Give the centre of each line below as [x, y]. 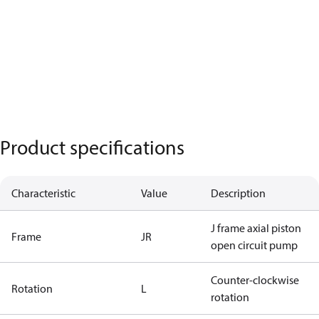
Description [238, 193]
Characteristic [43, 193]
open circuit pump [254, 245]
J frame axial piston [256, 228]
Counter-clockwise [255, 280]
